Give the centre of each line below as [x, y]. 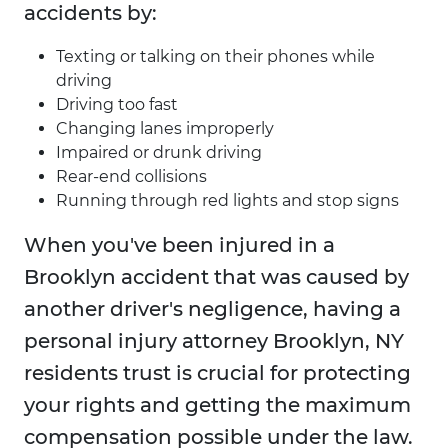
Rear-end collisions [131, 177]
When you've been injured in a [179, 245]
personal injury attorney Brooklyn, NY [214, 341]
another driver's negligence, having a [212, 309]
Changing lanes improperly [165, 129]
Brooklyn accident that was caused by [216, 277]
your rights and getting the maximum [217, 405]
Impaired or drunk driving [159, 153]
